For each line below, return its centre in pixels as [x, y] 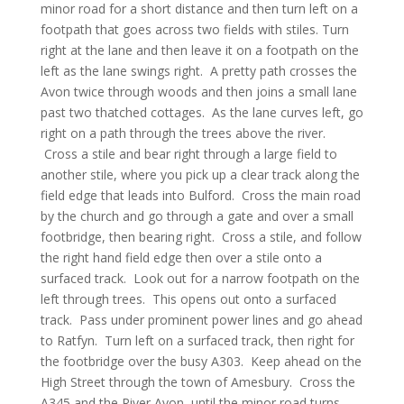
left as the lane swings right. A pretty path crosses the [198, 71]
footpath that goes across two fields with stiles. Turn [194, 29]
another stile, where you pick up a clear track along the [200, 174]
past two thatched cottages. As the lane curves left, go [202, 112]
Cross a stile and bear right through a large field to [188, 154]
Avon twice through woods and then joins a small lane [198, 92]
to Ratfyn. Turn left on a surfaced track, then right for [197, 340]
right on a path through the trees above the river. [183, 133]
